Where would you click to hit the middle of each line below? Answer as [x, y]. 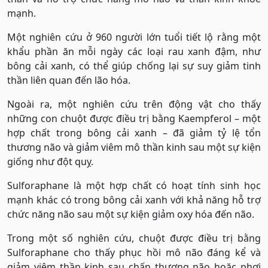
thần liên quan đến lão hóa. [69, 80]
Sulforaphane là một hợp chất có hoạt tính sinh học [134, 186]
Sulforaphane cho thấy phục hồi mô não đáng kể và [134, 253]
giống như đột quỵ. [50, 162]
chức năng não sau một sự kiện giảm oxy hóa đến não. [131, 214]
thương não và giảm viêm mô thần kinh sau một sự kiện [134, 147]
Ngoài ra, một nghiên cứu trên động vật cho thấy [134, 104]
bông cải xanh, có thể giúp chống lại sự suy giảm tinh [134, 66]
